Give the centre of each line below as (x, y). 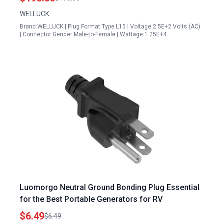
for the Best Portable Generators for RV (91, 199)
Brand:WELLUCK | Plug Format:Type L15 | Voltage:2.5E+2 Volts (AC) (110, 27)
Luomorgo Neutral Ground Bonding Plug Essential (110, 187)
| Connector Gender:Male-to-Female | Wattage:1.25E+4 (93, 34)
